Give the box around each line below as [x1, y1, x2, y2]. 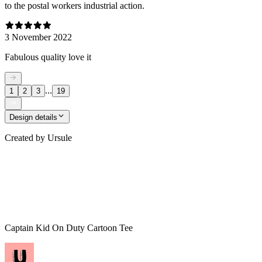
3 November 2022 [5, 32, 72, 42]
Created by [5, 132, 45, 143]
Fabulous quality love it [5, 51, 91, 62]
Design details [9, 112, 57, 122]
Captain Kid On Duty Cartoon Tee [5, 222, 133, 233]
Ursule [47, 132, 72, 143]
